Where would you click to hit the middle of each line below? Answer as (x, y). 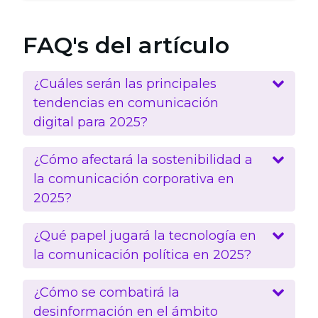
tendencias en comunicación (126, 103)
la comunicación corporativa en (134, 179)
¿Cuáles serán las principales (125, 84)
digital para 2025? (91, 122)
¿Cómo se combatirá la (106, 293)
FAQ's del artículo (126, 45)
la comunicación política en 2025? (142, 255)
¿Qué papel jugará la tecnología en (145, 236)
